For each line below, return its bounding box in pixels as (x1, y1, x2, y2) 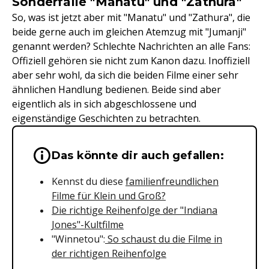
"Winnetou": (52, 232, 105, 246)
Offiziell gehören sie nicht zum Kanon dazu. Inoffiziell (12, 54, 250, 67)
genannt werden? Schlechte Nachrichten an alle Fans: (12, 40, 250, 53)
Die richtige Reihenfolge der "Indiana (52, 204, 217, 217)
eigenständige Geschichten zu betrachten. (12, 112, 201, 125)
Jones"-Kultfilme (52, 218, 124, 231)
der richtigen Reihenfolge (52, 247, 166, 260)
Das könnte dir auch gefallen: (52, 149, 224, 162)
